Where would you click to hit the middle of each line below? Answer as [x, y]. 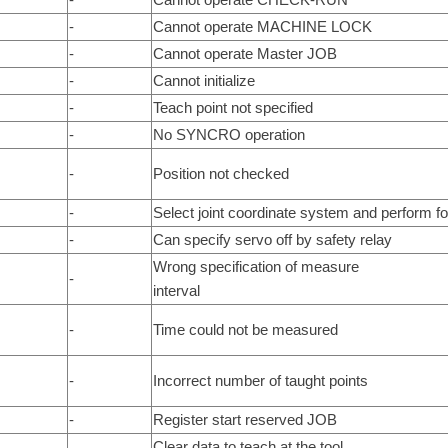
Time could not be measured [245, 329]
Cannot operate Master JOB [244, 53]
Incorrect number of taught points [260, 380]
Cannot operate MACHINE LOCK [262, 26]
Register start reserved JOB [244, 419]
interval [176, 290]
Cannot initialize [203, 80]
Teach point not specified [232, 107]
